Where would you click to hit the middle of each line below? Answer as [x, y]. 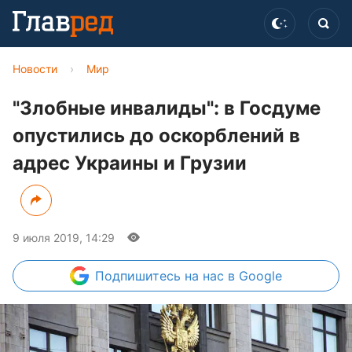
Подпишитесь [140, 276]
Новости [35, 69]
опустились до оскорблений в [156, 136]
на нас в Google [233, 276]
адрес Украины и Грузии [130, 163]
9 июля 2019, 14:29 [64, 238]
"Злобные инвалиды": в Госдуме [167, 108]
